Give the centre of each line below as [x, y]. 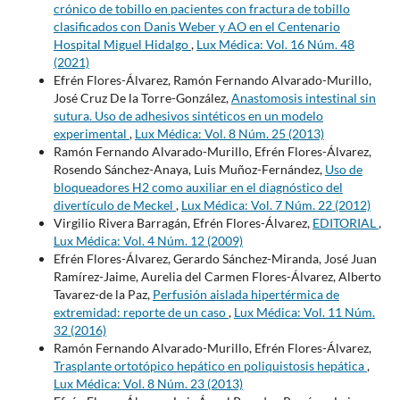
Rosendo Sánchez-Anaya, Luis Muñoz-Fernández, [189, 169]
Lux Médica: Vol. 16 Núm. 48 [275, 44]
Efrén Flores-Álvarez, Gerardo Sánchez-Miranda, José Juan [215, 258]
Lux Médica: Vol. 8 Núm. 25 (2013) [229, 133]
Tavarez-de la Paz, [103, 294]
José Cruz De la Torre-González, [142, 97]
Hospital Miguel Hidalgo [122, 44]
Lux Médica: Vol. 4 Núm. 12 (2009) [148, 240]
